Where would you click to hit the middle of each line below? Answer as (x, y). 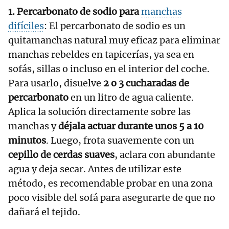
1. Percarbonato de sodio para (75, 11)
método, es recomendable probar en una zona (110, 183)
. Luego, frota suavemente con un (120, 140)
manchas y (32, 126)
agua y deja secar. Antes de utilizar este (95, 169)
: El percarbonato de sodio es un (115, 26)
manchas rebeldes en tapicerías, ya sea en (101, 54)
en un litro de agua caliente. (132, 97)
